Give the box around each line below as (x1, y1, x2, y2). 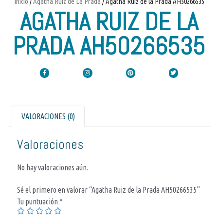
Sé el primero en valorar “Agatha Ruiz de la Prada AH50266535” (17, 185, 200, 194)
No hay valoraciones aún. (17, 163, 88, 172)
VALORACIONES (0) (21, 111, 75, 121)
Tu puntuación (17, 197, 59, 206)
